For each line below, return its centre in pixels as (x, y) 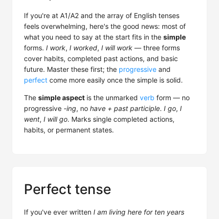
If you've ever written (59, 212)
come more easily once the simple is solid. (115, 80)
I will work (117, 48)
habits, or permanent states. (69, 130)
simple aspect (61, 98)
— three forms (156, 48)
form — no (172, 98)
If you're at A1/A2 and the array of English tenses (102, 15)
